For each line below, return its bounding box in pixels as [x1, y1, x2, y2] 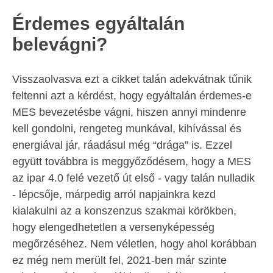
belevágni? [12, 34, 107, 55]
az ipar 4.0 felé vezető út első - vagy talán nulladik [12, 172, 255, 185]
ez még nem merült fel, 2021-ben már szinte [12, 254, 227, 267]
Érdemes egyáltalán [12, 13, 185, 34]
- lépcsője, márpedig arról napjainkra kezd [12, 188, 216, 201]
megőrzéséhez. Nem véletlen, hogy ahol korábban [12, 238, 257, 250]
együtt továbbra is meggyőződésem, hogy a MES [12, 155, 251, 168]
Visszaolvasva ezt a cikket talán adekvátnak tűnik [12, 73, 252, 86]
